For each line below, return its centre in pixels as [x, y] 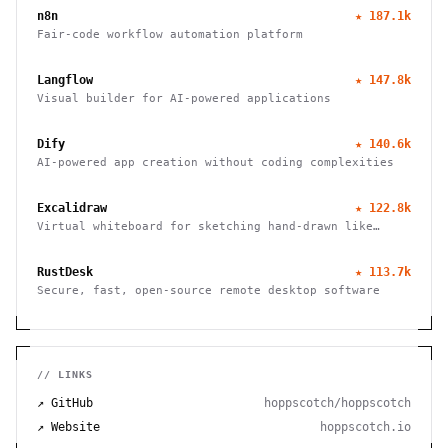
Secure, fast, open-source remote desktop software [208, 290]
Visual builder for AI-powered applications [184, 98]
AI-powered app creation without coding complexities [215, 162]
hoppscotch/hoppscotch [337, 402]
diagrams [65, 242]
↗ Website [68, 426]
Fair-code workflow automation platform [170, 34]
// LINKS [65, 374]
